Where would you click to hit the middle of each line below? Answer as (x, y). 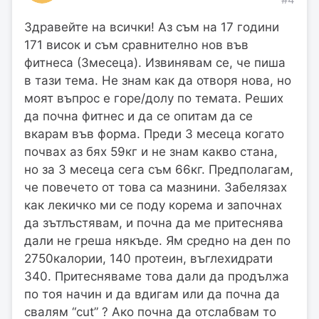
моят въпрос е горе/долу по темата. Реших (156, 98)
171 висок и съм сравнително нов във (136, 45)
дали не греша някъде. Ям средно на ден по (157, 240)
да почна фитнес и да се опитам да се (138, 116)
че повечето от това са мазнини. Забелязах (156, 187)
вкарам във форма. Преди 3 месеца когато (154, 134)
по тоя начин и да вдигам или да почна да (154, 294)
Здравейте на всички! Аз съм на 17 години (152, 27)
